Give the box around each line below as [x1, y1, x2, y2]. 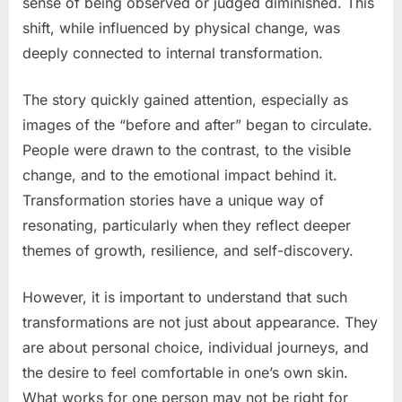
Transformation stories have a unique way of [22, 190, 324, 209]
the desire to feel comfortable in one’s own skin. [22, 363, 348, 381]
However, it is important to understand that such [22, 287, 347, 306]
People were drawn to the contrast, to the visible [22, 140, 351, 159]
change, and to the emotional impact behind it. [22, 165, 337, 184]
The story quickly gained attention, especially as [22, 90, 348, 109]
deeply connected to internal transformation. [22, 43, 323, 62]
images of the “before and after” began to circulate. [22, 115, 372, 134]
